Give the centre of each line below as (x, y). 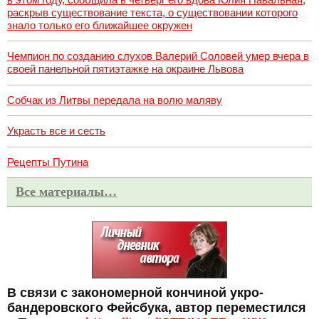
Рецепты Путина (48, 162)
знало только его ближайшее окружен (100, 25)
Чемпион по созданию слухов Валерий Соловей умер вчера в (158, 56)
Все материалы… (67, 192)
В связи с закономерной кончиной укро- (135, 293)
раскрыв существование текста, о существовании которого (152, 12)
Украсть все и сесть (56, 131)
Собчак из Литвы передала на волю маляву (115, 100)
